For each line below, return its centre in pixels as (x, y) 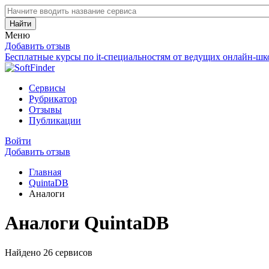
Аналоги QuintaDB (87, 223)
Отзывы (45, 110)
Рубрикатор (53, 99)
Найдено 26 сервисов (49, 252)
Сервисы (47, 88)
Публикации (55, 120)
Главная (45, 172)
